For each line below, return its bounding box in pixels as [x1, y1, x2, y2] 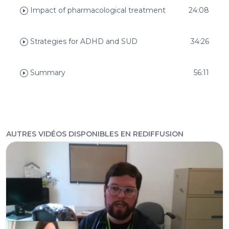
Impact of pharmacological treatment [28, 6, 166, 15]
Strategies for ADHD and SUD [28, 37, 138, 47]
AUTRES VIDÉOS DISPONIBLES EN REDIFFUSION [6, 129, 184, 139]
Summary [28, 68, 65, 78]
